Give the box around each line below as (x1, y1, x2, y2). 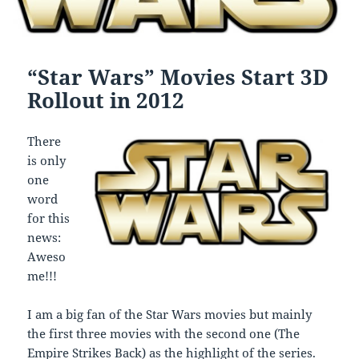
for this (27, 210, 71, 227)
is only (27, 152, 67, 169)
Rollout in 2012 (27, 86, 185, 115)
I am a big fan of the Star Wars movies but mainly (27, 306, 313, 323)
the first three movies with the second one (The (27, 325, 301, 342)
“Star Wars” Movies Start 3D (27, 63, 329, 92)
